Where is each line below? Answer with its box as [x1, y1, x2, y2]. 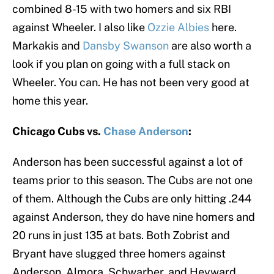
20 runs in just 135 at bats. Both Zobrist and [12, 229, 230, 242]
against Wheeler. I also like [12, 21, 147, 34]
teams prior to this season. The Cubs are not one [12, 174, 253, 187]
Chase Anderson [103, 125, 188, 138]
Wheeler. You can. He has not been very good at [12, 76, 250, 89]
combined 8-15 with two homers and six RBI [12, 2, 231, 16]
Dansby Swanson [83, 39, 169, 53]
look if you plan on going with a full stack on [12, 57, 230, 71]
